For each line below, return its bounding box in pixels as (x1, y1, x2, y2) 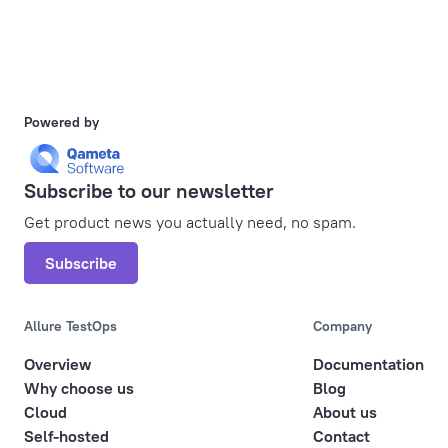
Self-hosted (24, 426, 109, 446)
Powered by (24, 113, 99, 131)
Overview (24, 354, 91, 374)
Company (313, 317, 372, 335)
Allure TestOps (24, 317, 117, 335)
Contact (313, 426, 370, 446)
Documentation (313, 354, 424, 374)
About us (313, 402, 377, 422)
